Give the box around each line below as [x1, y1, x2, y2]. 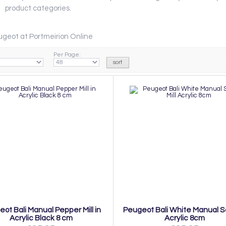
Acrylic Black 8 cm [9, 213, 73, 222]
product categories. [5, 5, 72, 13]
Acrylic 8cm [164, 213, 205, 222]
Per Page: [53, 51, 81, 59]
